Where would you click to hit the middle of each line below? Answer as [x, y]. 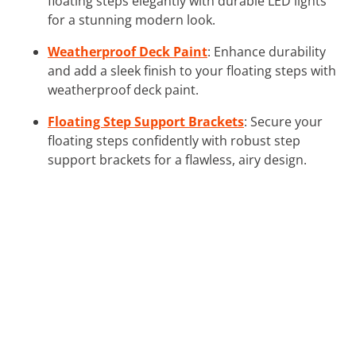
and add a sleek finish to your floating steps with [192, 70]
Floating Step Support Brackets [146, 121]
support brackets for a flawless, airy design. [177, 159]
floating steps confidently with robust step [174, 140]
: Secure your [283, 121]
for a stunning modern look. [132, 19]
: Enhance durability [267, 51]
